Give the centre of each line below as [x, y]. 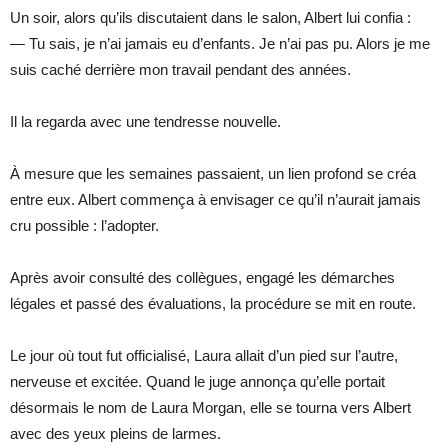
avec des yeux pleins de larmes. [115, 433]
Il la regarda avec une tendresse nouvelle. [145, 121]
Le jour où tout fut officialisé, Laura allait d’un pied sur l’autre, [204, 355]
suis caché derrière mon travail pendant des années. [180, 69]
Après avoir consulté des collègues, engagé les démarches [202, 277]
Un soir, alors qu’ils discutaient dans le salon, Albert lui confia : [210, 17]
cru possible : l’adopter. [84, 225]
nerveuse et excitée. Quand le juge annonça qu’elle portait [197, 381]
